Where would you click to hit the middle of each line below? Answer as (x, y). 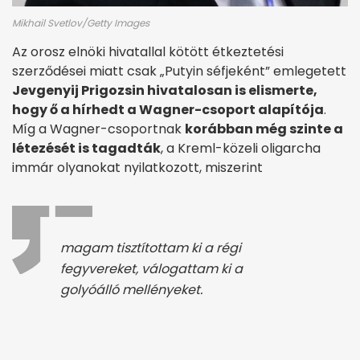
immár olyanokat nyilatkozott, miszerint (137, 168)
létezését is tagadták (86, 149)
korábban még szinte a (264, 129)
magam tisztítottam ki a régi (151, 248)
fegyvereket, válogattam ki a (151, 269)
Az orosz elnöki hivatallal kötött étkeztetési (148, 52)
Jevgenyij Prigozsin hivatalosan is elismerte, (165, 91)
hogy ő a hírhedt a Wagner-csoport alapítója (168, 110)
